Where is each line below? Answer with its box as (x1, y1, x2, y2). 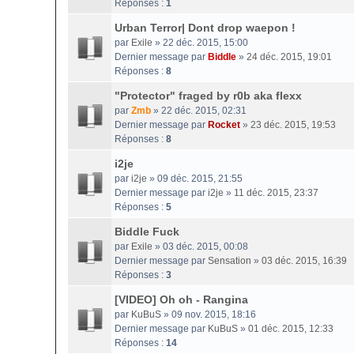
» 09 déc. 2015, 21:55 (147, 173, 243, 184)
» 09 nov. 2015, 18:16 (161, 309, 256, 320)
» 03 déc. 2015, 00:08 (153, 241, 248, 252)
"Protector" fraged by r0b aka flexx (115, 89, 302, 102)
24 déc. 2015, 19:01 (247, 51, 332, 62)
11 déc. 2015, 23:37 (234, 187, 318, 198)
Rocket (208, 119, 240, 130)
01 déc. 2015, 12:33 (248, 323, 333, 334)
